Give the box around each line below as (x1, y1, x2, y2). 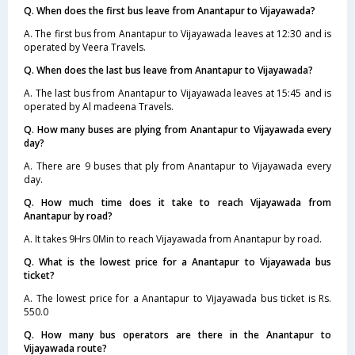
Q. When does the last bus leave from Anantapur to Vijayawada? (24, 63, 313, 77)
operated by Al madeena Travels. (24, 99, 174, 113)
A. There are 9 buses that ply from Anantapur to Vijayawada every (24, 158, 331, 173)
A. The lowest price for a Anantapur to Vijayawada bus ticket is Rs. (24, 291, 331, 305)
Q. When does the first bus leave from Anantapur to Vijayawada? (24, 3, 315, 17)
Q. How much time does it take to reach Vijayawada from (24, 195, 331, 209)
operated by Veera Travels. (24, 40, 146, 54)
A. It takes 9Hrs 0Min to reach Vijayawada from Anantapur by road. (24, 231, 322, 246)
